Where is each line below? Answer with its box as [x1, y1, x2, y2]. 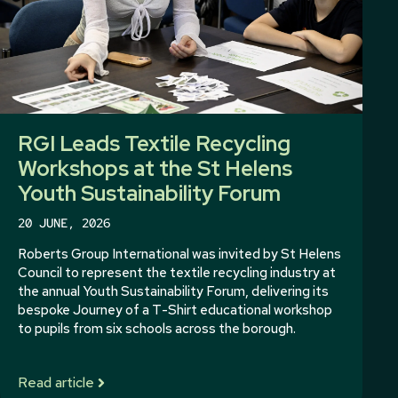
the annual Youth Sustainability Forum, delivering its [18, 282, 329, 300]
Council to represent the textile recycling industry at [18, 263, 336, 282]
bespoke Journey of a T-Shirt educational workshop [18, 300, 332, 319]
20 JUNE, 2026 [18, 214, 110, 231]
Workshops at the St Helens [18, 154, 292, 182]
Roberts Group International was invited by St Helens [18, 244, 341, 263]
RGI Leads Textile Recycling [18, 129, 291, 157]
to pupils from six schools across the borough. [18, 319, 296, 338]
